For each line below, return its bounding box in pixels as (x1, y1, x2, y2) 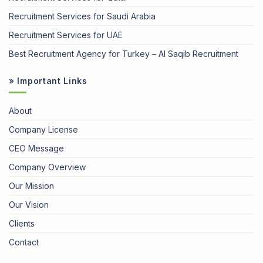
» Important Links (9, 75, 87, 86)
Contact (9, 237, 39, 248)
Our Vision (9, 200, 49, 210)
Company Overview (9, 162, 86, 173)
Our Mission (9, 181, 54, 191)
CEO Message (9, 143, 64, 154)
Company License (9, 124, 78, 135)
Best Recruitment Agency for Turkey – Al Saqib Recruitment (9, 48, 238, 59)
